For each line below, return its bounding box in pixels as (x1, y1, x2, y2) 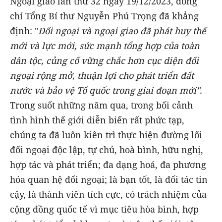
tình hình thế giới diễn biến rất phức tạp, (10, 114, 184, 126)
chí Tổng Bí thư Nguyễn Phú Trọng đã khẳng (10, 10, 199, 22)
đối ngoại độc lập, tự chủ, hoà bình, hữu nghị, (10, 144, 203, 156)
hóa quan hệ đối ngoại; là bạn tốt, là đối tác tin (10, 173, 208, 186)
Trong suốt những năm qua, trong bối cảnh (10, 99, 193, 111)
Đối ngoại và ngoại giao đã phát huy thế (38, 25, 206, 37)
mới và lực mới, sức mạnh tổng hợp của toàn (10, 40, 200, 52)
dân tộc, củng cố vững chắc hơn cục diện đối (10, 55, 199, 67)
